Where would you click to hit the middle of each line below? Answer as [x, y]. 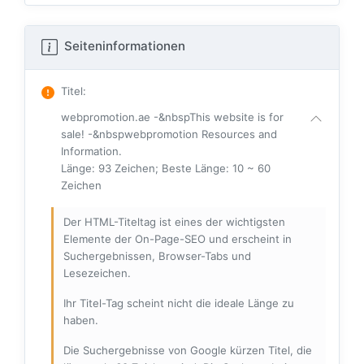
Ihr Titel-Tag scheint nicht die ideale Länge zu [179, 303]
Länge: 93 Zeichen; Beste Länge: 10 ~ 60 [166, 169]
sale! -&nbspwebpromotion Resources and [169, 134]
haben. [81, 321]
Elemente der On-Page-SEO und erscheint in [178, 239]
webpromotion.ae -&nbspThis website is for [172, 117]
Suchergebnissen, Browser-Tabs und [157, 256]
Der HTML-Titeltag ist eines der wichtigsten [174, 222]
